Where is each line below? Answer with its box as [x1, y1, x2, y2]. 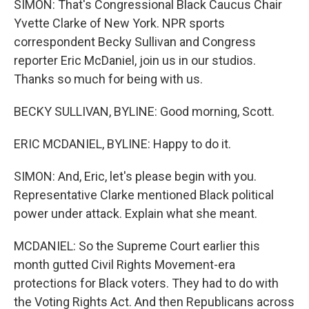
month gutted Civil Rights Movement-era [14, 257, 235, 272]
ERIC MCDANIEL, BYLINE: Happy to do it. [14, 137, 231, 151]
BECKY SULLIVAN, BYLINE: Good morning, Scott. [14, 104, 275, 119]
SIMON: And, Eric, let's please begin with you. [14, 169, 257, 183]
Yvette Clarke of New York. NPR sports [14, 16, 225, 30]
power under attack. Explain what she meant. [14, 206, 257, 221]
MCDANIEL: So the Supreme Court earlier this [14, 239, 260, 253]
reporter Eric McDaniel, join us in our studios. [14, 53, 256, 68]
